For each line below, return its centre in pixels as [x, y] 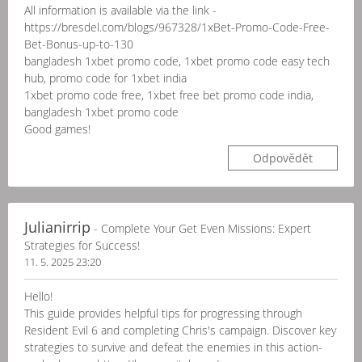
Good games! [57, 129]
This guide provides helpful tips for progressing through [163, 313]
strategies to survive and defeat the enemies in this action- [173, 347]
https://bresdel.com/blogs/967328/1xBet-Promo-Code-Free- [177, 27]
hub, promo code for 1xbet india [105, 78]
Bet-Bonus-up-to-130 [79, 44]
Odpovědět [283, 158]
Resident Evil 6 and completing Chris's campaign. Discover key [180, 330]
